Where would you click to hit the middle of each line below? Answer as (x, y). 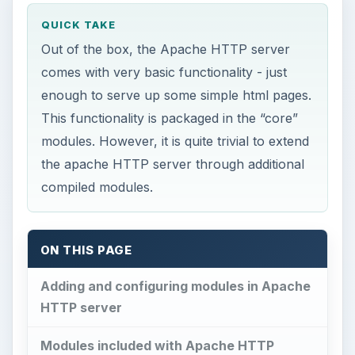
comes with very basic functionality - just (164, 72)
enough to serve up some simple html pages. (177, 95)
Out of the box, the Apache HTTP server (166, 49)
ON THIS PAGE (86, 251)
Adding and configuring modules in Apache (175, 286)
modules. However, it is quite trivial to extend (176, 141)
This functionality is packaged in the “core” (170, 118)
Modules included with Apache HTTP (157, 345)
